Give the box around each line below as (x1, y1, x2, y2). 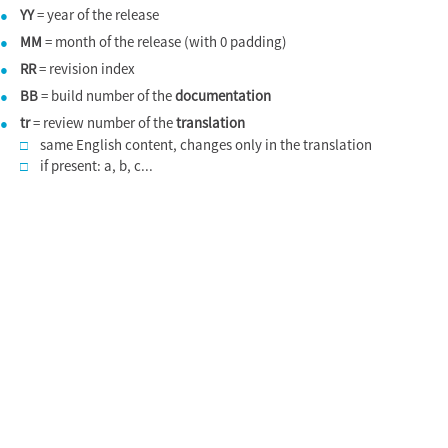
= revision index (36, 59, 135, 79)
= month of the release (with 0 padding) (42, 32, 287, 52)
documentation (175, 86, 271, 106)
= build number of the (38, 86, 175, 106)
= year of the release (34, 5, 159, 25)
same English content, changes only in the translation (40, 134, 372, 154)
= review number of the (30, 113, 176, 133)
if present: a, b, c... (40, 156, 153, 176)
